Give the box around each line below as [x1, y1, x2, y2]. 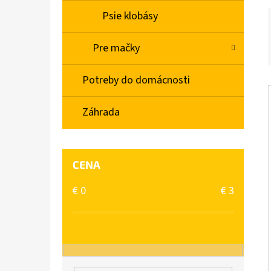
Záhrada [82, 105, 120, 120]
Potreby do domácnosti [82, 73, 190, 88]
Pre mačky [93, 41, 140, 56]
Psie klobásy [102, 8, 158, 24]
